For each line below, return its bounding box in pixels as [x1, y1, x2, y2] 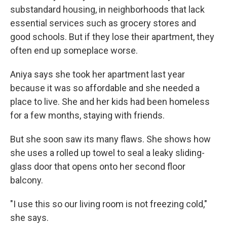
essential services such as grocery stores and [10, 18, 196, 28]
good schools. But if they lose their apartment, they [10, 31, 214, 42]
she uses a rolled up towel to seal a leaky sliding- [10, 147, 205, 158]
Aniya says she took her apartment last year [10, 69, 185, 80]
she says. [10, 212, 49, 223]
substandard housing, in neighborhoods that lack [10, 4, 205, 15]
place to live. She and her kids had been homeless [10, 96, 210, 107]
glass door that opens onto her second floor [10, 161, 185, 172]
